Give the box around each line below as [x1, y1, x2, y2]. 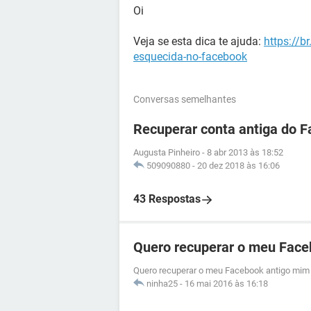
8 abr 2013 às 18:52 [207, 147, 283, 158]
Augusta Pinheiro [133, 147, 200, 158]
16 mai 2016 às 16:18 [185, 278, 268, 289]
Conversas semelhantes [133, 94, 236, 105]
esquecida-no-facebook [133, 50, 247, 63]
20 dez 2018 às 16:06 [197, 160, 280, 171]
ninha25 [146, 278, 178, 289]
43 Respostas [133, 192, 201, 205]
